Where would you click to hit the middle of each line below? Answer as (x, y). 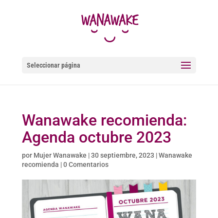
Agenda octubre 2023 (96, 137)
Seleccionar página (53, 65)
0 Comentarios (86, 164)
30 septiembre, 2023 (122, 155)
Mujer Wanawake (60, 155)
